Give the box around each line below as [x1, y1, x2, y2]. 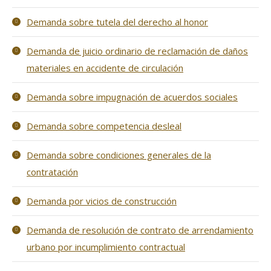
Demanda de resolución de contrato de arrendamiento [27, 224, 253, 236]
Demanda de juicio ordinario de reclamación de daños [27, 45, 248, 57]
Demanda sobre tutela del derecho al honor [27, 16, 208, 28]
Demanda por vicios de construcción [27, 195, 177, 207]
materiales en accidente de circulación [27, 62, 183, 74]
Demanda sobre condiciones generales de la [27, 149, 211, 161]
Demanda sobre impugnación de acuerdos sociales [27, 91, 238, 103]
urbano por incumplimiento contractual [27, 241, 185, 253]
